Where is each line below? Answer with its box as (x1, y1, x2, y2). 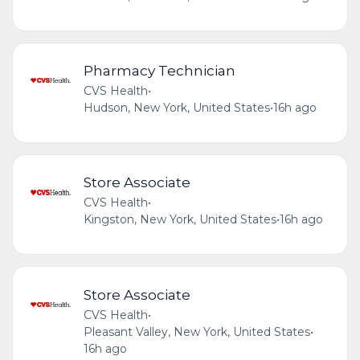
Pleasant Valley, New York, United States (83, 324, 310, 339)
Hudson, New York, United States (83, 100, 270, 116)
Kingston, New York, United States (83, 212, 276, 227)
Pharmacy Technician (83, 62, 235, 80)
